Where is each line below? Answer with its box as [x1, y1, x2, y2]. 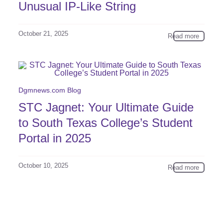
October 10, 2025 [18, 161, 69, 169]
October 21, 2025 [18, 30, 69, 38]
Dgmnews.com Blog [18, 86, 82, 94]
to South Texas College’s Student [18, 115, 193, 129]
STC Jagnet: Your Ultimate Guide [18, 100, 194, 114]
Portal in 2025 [18, 131, 92, 145]
